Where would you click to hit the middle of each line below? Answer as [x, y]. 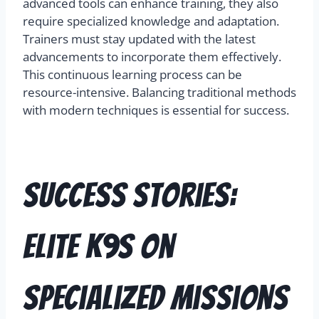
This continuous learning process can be [132, 75]
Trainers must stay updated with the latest [139, 39]
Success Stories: [130, 196]
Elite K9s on [99, 247]
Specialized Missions [156, 298]
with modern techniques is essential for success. [156, 110]
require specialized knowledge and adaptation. [151, 21]
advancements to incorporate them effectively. [152, 57]
